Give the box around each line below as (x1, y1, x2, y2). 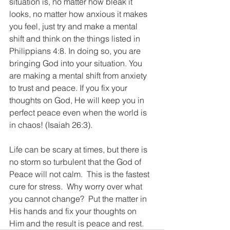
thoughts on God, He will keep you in (9, 95, 146, 105)
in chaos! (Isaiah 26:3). (9, 120, 92, 130)
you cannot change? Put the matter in (9, 194, 149, 204)
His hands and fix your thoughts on (9, 206, 139, 216)
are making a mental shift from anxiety (9, 70, 149, 81)
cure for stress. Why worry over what (9, 181, 144, 191)
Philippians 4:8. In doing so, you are (9, 46, 143, 56)
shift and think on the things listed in (9, 33, 142, 44)
